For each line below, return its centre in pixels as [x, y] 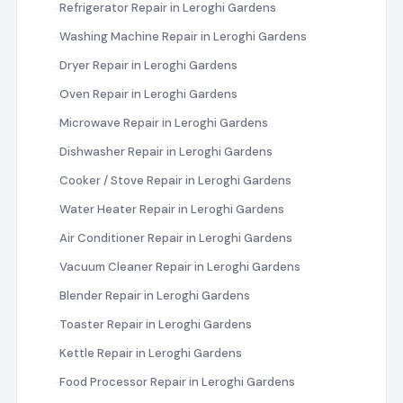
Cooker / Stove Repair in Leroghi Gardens [175, 180]
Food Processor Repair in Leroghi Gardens [177, 381]
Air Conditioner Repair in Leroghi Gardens [175, 237]
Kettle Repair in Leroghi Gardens [150, 353]
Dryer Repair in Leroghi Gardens [148, 65]
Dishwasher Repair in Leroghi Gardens [166, 151]
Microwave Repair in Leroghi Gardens [163, 122]
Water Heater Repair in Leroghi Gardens [171, 209]
